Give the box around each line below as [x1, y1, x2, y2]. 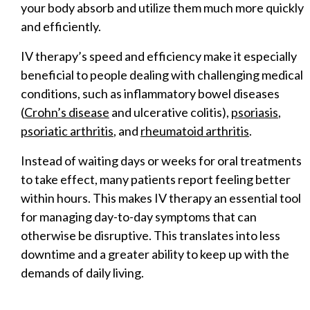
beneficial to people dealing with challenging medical [21, 66, 303, 82]
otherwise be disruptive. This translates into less [21, 227, 280, 243]
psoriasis [231, 104, 278, 120]
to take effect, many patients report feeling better [21, 171, 291, 187]
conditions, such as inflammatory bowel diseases [21, 85, 280, 101]
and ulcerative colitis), [109, 104, 231, 120]
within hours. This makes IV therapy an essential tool [21, 190, 301, 206]
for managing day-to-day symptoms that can [21, 208, 257, 224]
